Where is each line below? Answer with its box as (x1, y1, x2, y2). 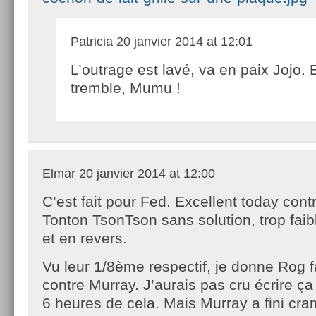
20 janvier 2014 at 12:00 (75, 166, 215, 181)
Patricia (71, 34, 113, 49)
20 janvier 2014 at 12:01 (113, 34, 253, 49)
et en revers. (42, 229, 127, 246)
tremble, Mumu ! (71, 79, 181, 96)
